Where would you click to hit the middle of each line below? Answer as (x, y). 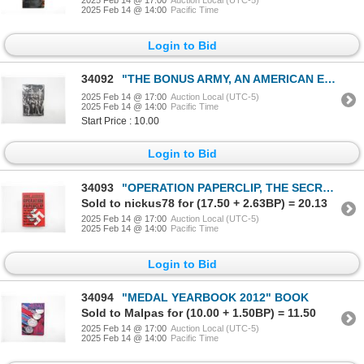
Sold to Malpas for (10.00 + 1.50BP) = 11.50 (199, 312)
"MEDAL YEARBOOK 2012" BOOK (215, 297)
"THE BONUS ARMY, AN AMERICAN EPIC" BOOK (223, 79)
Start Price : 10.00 (120, 121)
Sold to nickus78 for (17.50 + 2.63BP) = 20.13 (204, 203)
